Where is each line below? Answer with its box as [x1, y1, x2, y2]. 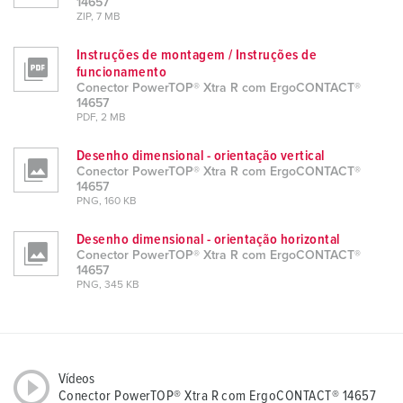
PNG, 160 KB [76, 196, 137, 208]
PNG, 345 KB [76, 280, 139, 291]
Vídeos [58, 372, 94, 387]
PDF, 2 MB [76, 112, 126, 124]
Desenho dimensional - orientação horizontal [76, 232, 340, 247]
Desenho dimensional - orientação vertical [76, 148, 325, 164]
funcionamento [76, 65, 167, 80]
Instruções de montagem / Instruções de [76, 48, 318, 63]
